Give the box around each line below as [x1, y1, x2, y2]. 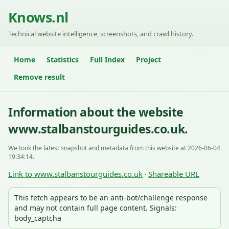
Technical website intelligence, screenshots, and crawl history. [8, 29, 193, 38]
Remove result [14, 72, 65, 82]
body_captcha [14, 213, 61, 223]
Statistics [47, 55, 79, 64]
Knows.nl [8, 8, 68, 27]
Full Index [90, 55, 125, 64]
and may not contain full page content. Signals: [14, 203, 177, 213]
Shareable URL [148, 169, 199, 179]
